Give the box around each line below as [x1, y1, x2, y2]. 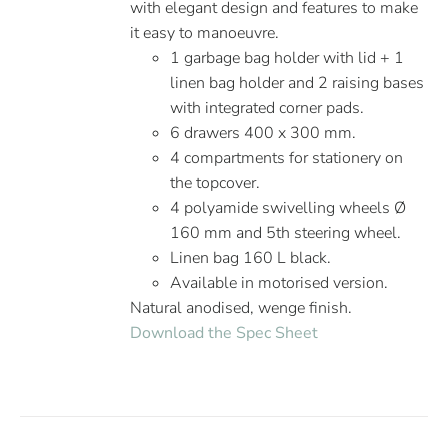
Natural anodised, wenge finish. [130, 297, 353, 319]
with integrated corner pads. [170, 97, 365, 119]
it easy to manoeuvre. [130, 22, 280, 44]
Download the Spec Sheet [130, 322, 319, 344]
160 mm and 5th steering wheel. [170, 222, 402, 244]
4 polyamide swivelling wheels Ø [170, 197, 407, 219]
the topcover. [170, 172, 261, 194]
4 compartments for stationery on [170, 147, 404, 169]
